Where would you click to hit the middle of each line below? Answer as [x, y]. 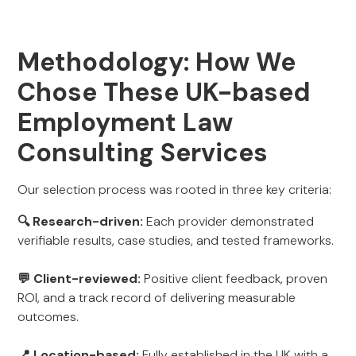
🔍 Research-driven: [81, 221]
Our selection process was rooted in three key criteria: [175, 190]
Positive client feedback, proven [234, 279]
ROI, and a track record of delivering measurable [157, 298]
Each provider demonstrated [229, 221]
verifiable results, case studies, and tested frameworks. [176, 240]
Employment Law [126, 122]
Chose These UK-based [164, 92]
